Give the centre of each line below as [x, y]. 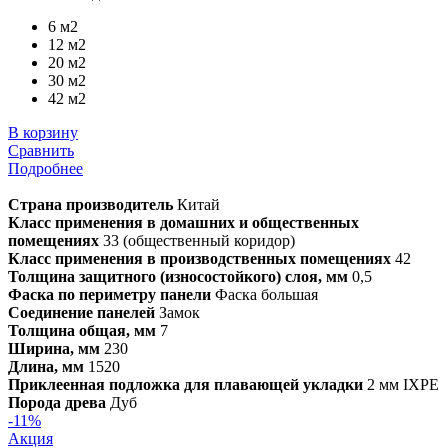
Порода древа [57, 402]
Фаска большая [264, 294]
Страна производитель [90, 204]
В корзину [43, 132]
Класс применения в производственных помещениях [199, 258]
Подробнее [45, 168]
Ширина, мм [54, 348]
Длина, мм [46, 366]
